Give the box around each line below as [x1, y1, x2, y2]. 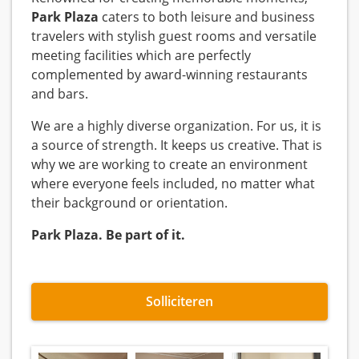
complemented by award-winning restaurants [31, 66, 308, 84]
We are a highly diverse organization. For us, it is [31, 117, 321, 135]
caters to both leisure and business [99, 8, 315, 26]
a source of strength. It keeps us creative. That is [31, 136, 322, 155]
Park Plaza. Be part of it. [31, 226, 185, 244]
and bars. [31, 85, 88, 103]
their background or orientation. [31, 194, 228, 212]
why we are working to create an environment [31, 155, 308, 174]
